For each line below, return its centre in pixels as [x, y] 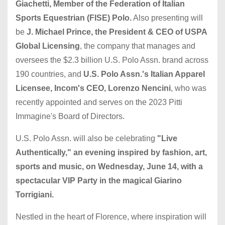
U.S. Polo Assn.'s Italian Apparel [144, 74]
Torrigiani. [35, 194]
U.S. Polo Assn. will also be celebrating [86, 138]
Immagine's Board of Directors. [71, 116]
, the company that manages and [138, 46]
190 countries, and [49, 74]
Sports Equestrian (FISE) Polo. [74, 18]
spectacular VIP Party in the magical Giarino [99, 180]
